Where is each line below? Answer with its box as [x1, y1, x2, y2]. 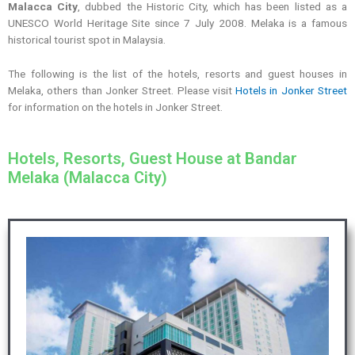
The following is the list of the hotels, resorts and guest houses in [8, 67, 347, 80]
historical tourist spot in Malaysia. [8, 33, 166, 46]
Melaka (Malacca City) [8, 167, 167, 187]
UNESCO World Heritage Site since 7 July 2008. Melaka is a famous [8, 17, 347, 29]
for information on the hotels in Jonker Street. [8, 100, 225, 113]
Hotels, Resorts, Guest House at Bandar [8, 148, 297, 168]
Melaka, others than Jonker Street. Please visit [8, 83, 236, 97]
